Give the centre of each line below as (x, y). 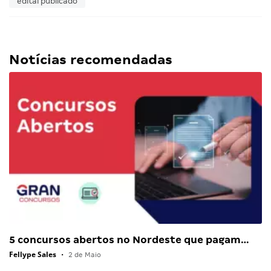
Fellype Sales (33, 255)
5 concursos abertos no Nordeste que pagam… (129, 240)
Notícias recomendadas (91, 60)
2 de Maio (84, 255)
